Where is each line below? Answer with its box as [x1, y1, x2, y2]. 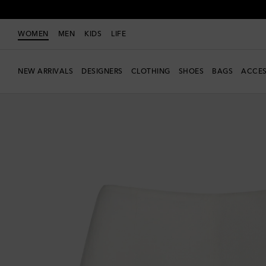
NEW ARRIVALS [18, 68, 73, 75]
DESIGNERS [81, 68, 123, 75]
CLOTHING [131, 68, 170, 75]
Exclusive [18, 88, 50, 95]
